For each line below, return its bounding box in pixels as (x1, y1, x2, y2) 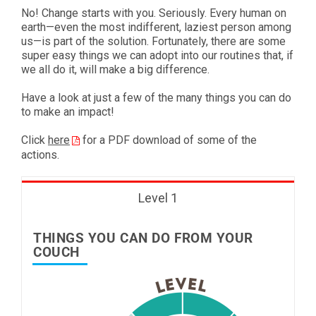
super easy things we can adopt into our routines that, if (21, 48, 293, 62)
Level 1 (138, 190, 178, 205)
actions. (21, 147, 59, 162)
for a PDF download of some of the (80, 133, 257, 147)
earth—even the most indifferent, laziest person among (21, 20, 291, 34)
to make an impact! (21, 104, 114, 119)
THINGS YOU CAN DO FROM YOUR (33, 230, 253, 246)
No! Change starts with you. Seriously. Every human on (21, 6, 286, 20)
